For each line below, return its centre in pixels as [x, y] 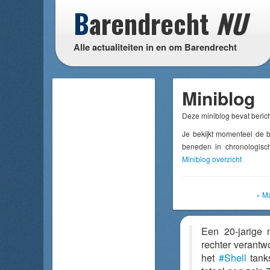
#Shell [232, 258]
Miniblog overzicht [212, 159]
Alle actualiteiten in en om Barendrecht [155, 47]
